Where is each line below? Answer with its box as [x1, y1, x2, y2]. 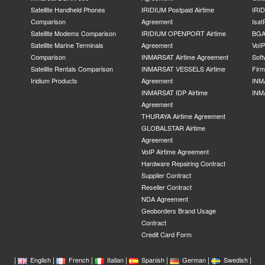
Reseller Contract [141, 182, 192, 192]
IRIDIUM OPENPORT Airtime [141, 28, 226, 38]
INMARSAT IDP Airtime [141, 88, 208, 97]
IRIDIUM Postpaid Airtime [141, 5, 214, 14]
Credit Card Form [141, 230, 192, 239]
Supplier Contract [141, 170, 191, 180]
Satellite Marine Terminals [31, 40, 104, 50]
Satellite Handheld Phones [31, 5, 106, 14]
